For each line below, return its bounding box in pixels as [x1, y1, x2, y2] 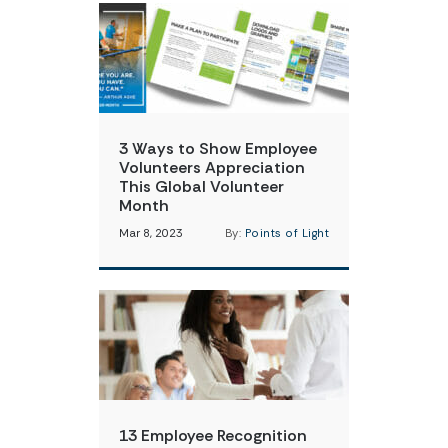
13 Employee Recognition [119, 425, 307, 446]
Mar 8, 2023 [119, 226, 183, 241]
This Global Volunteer [119, 176, 284, 197]
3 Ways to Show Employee [119, 138, 317, 159]
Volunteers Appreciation [119, 157, 305, 178]
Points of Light [244, 226, 329, 241]
